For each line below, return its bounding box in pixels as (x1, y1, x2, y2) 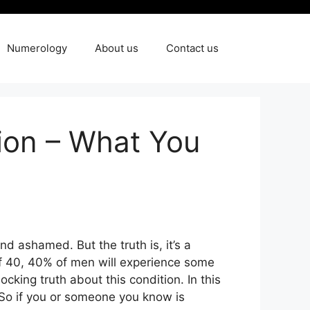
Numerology (7, 42, 67, 55)
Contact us (166, 42, 219, 55)
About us (95, 42, 138, 55)
